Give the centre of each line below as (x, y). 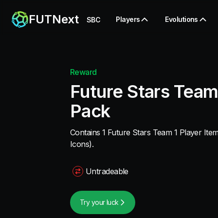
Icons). (82, 144)
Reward (83, 72)
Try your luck (99, 202)
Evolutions (182, 19)
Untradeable (107, 171)
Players (128, 19)
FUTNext (54, 19)
